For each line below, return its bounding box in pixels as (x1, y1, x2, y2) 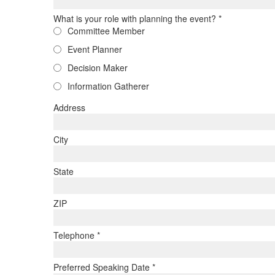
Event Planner (68, 43, 122, 55)
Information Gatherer (68, 80, 149, 92)
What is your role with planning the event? (53, 12, 219, 25)
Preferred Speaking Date (53, 261, 152, 273)
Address (53, 101, 85, 114)
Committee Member (68, 25, 145, 37)
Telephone (53, 229, 97, 241)
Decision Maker (68, 61, 128, 74)
